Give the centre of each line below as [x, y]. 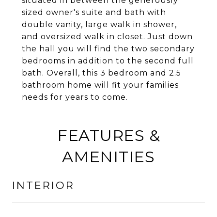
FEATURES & [108, 135]
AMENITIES [108, 157]
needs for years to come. [75, 97]
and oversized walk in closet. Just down [107, 37]
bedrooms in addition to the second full [108, 61]
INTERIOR [43, 185]
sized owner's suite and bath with [94, 12]
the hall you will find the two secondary [108, 49]
